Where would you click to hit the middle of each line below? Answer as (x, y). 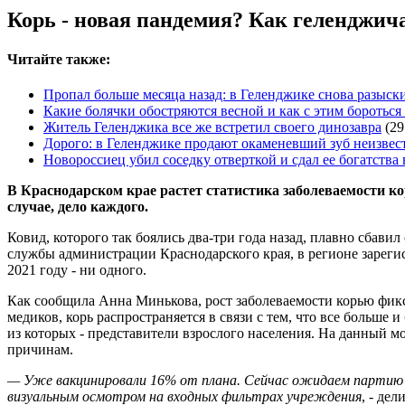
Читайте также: (59, 59)
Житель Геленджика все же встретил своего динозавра (212, 127)
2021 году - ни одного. (80, 270)
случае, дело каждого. (80, 207)
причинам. (44, 350)
